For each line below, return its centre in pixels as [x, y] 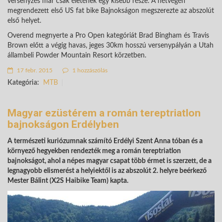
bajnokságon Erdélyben [63, 124]
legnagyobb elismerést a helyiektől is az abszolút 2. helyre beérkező [107, 171]
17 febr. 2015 [34, 70]
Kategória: [23, 83]
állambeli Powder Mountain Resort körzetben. [77, 55]
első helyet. [24, 21]
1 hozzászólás [89, 70]
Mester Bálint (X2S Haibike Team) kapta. [68, 181]
